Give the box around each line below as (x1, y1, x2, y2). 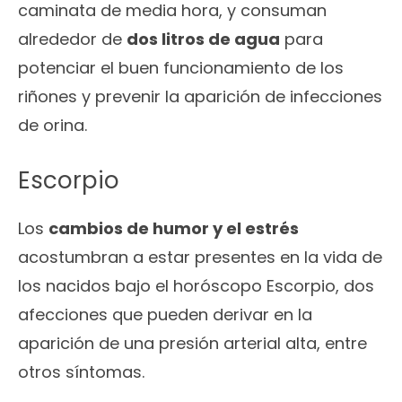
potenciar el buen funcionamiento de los (18, 57, 344, 80)
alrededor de (18, 28, 127, 51)
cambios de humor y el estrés (48, 217, 299, 240)
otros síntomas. (18, 361, 144, 384)
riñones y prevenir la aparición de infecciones (18, 85, 382, 109)
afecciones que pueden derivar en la (18, 303, 312, 327)
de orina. (18, 114, 87, 137)
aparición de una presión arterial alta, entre (18, 332, 367, 355)
